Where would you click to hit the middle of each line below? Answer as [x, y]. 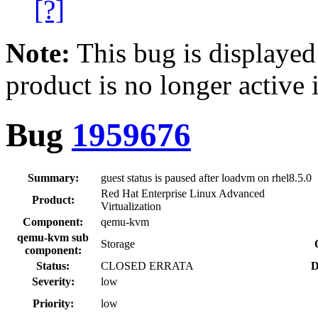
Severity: [53, 281]
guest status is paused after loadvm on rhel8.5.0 [206, 177]
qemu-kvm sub [53, 237]
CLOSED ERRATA [147, 265]
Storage [118, 243]
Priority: [53, 303]
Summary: [53, 177]
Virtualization [131, 206]
